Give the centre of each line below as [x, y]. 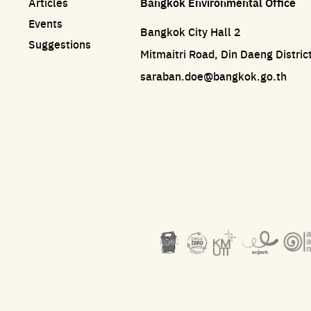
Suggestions [60, 44]
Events [46, 24]
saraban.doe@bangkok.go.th [213, 76]
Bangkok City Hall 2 [190, 32]
